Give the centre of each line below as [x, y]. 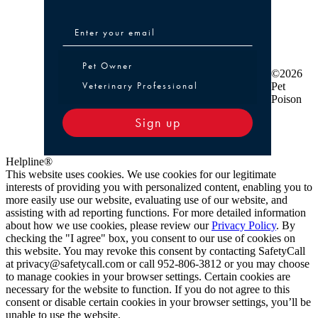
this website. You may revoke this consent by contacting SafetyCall [155, 251]
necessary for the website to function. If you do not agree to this [148, 290]
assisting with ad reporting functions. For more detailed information [156, 213]
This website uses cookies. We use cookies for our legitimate [141, 175]
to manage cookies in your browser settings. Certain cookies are [148, 277]
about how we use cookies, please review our [109, 226]
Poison [286, 99]
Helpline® [29, 162]
